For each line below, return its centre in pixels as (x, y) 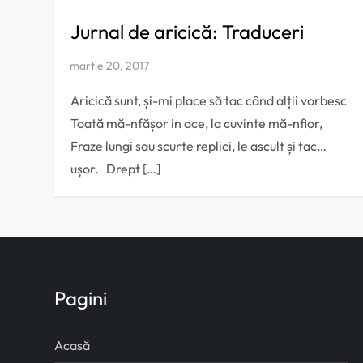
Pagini (81, 299)
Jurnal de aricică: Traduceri (188, 32)
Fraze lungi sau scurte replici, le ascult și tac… (199, 146)
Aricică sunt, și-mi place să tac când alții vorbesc (209, 101)
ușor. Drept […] (116, 169)
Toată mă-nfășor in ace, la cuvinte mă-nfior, (197, 124)
